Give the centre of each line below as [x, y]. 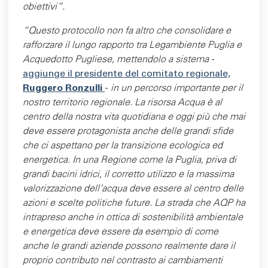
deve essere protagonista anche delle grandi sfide [128, 132]
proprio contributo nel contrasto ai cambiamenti [123, 261]
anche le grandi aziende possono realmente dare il [129, 246]
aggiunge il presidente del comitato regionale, [127, 74]
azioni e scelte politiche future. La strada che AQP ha [134, 203]
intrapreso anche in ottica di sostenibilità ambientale [133, 218]
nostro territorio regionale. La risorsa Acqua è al [122, 103]
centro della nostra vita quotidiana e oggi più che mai [134, 117]
